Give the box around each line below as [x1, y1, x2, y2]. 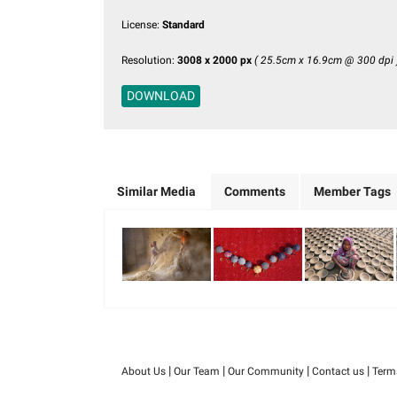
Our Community [227, 365, 304, 378]
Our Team [173, 365, 220, 378]
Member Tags [314, 184, 391, 198]
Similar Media [117, 184, 196, 198]
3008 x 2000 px [177, 54, 252, 66]
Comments [224, 184, 285, 198]
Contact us [311, 365, 364, 378]
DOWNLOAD [127, 89, 195, 103]
